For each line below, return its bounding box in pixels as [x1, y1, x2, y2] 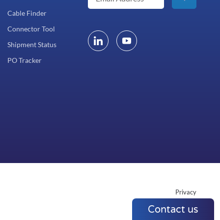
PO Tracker [7, 55, 42, 64]
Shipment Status [7, 40, 56, 49]
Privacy [175, 188, 196, 196]
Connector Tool [7, 24, 55, 33]
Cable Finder [7, 8, 47, 17]
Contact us [148, 204, 198, 216]
